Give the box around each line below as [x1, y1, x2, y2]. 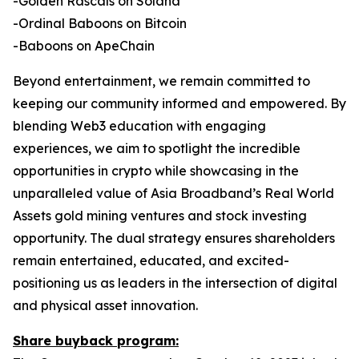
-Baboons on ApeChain [13, 38, 155, 54]
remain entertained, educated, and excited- [13, 252, 289, 268]
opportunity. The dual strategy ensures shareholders [13, 230, 335, 246]
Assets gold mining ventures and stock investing [13, 208, 307, 224]
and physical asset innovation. [13, 297, 198, 313]
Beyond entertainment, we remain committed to [13, 73, 310, 89]
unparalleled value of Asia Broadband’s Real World [13, 185, 334, 201]
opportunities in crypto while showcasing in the [13, 163, 299, 179]
